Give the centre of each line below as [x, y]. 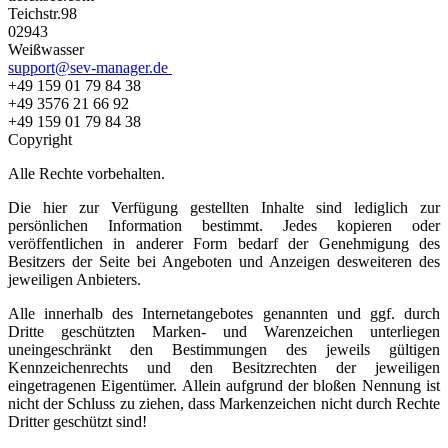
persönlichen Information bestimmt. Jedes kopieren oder [224, 225]
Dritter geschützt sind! [77, 421]
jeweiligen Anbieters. [74, 279]
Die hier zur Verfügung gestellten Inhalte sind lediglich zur [224, 207]
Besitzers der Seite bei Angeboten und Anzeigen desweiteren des [224, 261]
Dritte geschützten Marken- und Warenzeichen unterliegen [224, 331]
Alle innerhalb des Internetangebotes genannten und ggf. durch [224, 313]
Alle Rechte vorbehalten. [86, 173]
